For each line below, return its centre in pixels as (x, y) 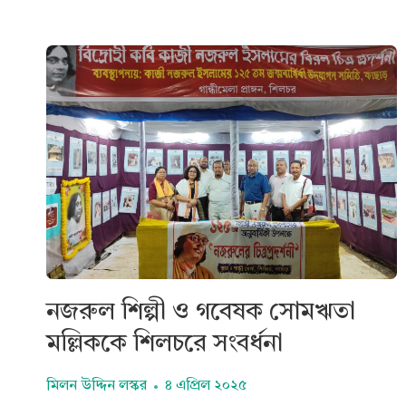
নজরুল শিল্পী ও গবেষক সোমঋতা (201, 314)
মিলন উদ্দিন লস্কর (97, 387)
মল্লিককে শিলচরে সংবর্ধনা (164, 345)
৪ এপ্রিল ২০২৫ (206, 387)
